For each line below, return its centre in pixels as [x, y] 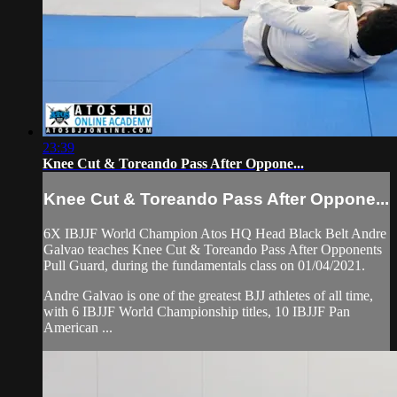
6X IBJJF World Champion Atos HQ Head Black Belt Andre [215, 233]
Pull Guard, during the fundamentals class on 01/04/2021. [204, 265]
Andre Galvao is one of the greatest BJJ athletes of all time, [208, 295]
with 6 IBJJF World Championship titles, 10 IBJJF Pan [197, 311]
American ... [78, 327]
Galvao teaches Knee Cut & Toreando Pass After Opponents [213, 249]
